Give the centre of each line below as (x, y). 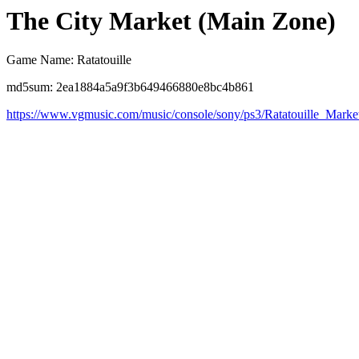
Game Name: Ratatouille (69, 60)
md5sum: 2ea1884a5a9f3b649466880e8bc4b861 (130, 87)
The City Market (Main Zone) (171, 21)
